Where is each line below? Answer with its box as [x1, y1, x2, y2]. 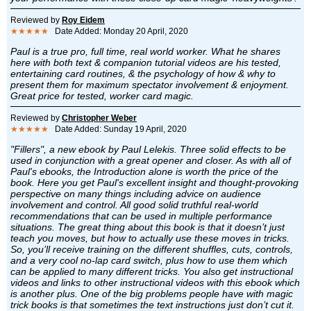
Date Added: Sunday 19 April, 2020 [49, 124, 187, 135]
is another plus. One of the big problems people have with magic [10, 288, 293, 300]
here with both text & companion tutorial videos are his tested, [10, 57, 281, 69]
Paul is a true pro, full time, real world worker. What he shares [10, 46, 280, 58]
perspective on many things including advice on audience [10, 188, 261, 200]
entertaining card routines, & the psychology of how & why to [10, 68, 276, 80]
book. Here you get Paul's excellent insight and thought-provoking [10, 177, 299, 189]
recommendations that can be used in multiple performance [10, 210, 272, 222]
